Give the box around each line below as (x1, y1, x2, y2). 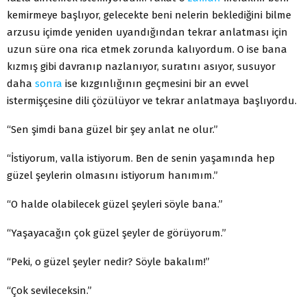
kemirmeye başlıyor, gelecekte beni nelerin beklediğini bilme (7, 8, 291, 21)
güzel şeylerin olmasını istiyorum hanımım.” (7, 169, 218, 182)
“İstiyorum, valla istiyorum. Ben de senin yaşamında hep (7, 151, 275, 164)
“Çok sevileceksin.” (7, 284, 92, 297)
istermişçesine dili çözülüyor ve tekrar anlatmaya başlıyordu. (7, 94, 297, 107)
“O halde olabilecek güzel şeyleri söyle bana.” (7, 197, 223, 210)
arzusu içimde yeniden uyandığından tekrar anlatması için (7, 25, 288, 38)
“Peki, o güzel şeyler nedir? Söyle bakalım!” (7, 255, 210, 268)
